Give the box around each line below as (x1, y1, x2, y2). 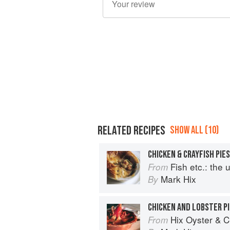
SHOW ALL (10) (170, 123, 219, 137)
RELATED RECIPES (98, 123, 165, 138)
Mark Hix (161, 172, 196, 185)
